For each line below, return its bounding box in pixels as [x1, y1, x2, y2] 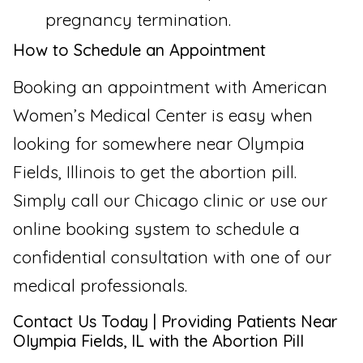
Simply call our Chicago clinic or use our [13, 190, 327, 211]
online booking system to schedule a [13, 218, 300, 240]
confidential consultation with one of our [13, 246, 331, 268]
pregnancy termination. [45, 9, 231, 31]
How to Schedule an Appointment [13, 40, 266, 61]
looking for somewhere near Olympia [13, 133, 305, 155]
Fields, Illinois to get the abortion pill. [13, 161, 297, 183]
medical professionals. [13, 275, 187, 297]
